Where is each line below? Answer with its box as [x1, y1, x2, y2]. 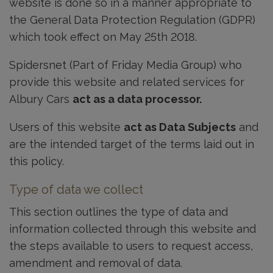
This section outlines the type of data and [9, 205, 228, 218]
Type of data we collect [9, 182, 143, 197]
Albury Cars [9, 93, 73, 105]
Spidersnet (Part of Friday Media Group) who [9, 58, 242, 71]
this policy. [9, 155, 64, 168]
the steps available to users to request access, [9, 239, 253, 252]
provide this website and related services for [9, 76, 244, 88]
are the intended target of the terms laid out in [9, 138, 254, 151]
